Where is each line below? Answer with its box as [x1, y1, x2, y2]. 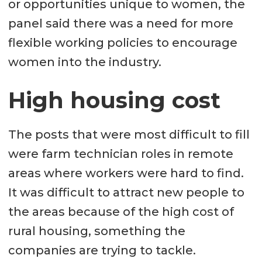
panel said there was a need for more [8, 16, 233, 30]
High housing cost [8, 86, 220, 114]
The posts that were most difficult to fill [8, 127, 250, 142]
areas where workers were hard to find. [8, 166, 244, 181]
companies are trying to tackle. [8, 243, 199, 258]
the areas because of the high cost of [8, 205, 234, 219]
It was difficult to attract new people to [8, 185, 244, 200]
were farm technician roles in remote [8, 147, 233, 161]
